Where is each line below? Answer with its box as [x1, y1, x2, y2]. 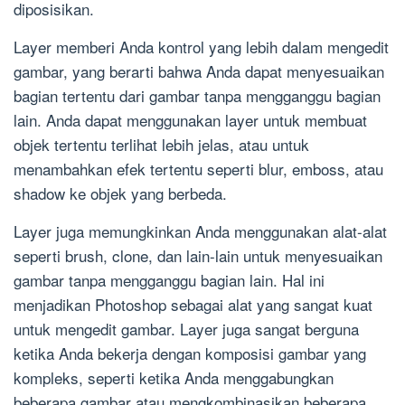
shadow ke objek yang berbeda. [14, 182, 227, 205]
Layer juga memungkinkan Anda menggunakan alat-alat [14, 220, 387, 243]
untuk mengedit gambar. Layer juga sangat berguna [14, 317, 359, 341]
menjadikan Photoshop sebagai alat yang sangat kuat [14, 293, 372, 316]
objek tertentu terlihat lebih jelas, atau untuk [14, 133, 309, 156]
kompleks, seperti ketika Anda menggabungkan [14, 366, 334, 390]
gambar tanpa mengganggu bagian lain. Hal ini [14, 268, 325, 292]
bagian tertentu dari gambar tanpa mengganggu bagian [14, 84, 381, 108]
